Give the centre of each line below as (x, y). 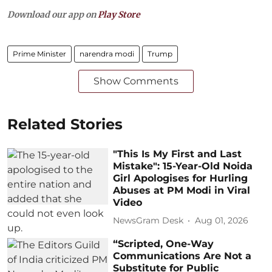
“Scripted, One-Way (164, 243)
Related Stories (65, 124)
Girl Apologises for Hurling (181, 178)
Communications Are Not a (182, 256)
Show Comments (136, 81)
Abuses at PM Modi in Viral (182, 190)
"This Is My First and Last (178, 154)
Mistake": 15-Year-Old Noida (183, 166)
